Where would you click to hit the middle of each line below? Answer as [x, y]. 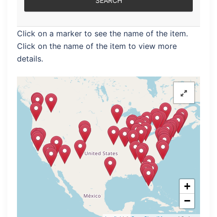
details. [30, 59]
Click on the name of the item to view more [97, 46]
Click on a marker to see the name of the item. [102, 33]
